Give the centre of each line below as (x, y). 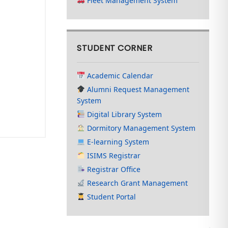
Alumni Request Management (137, 89)
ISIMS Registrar (113, 155)
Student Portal (111, 197)
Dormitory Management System (140, 128)
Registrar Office (113, 169)
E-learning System (117, 142)
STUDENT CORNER (115, 48)
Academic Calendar (119, 76)
